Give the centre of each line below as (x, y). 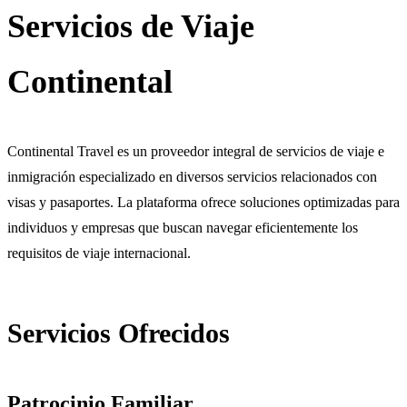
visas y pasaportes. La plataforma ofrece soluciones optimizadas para (203, 202)
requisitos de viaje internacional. (99, 253)
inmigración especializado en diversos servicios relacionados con (192, 176)
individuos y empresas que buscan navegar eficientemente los (183, 227)
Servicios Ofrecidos (119, 333)
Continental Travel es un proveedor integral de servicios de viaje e (196, 151)
